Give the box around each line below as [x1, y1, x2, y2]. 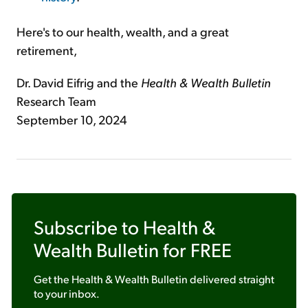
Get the [34, 272, 71, 286]
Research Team [16, 93, 96, 109]
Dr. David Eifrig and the [16, 74, 141, 90]
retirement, [16, 42, 77, 58]
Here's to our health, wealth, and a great [16, 23, 229, 39]
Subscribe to [34, 214, 143, 239]
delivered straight [188, 272, 274, 286]
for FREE [159, 237, 232, 261]
